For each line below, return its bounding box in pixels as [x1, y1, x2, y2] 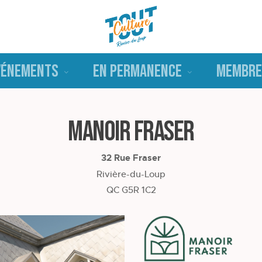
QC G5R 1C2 [106, 184, 156, 195]
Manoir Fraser [68, 115, 194, 149]
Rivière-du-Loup [96, 168, 166, 180]
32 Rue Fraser [101, 152, 161, 164]
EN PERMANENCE [93, 61, 182, 82]
